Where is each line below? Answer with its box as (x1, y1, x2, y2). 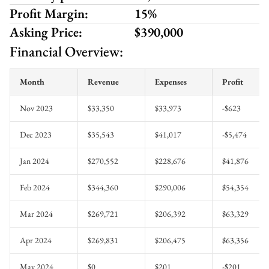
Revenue (88, 76, 119, 87)
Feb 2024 (20, 182, 50, 193)
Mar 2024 (20, 208, 53, 219)
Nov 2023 (20, 103, 53, 113)
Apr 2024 (20, 235, 52, 246)
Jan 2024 (20, 156, 49, 166)
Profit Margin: (10, 5, 88, 22)
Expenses (155, 76, 187, 87)
